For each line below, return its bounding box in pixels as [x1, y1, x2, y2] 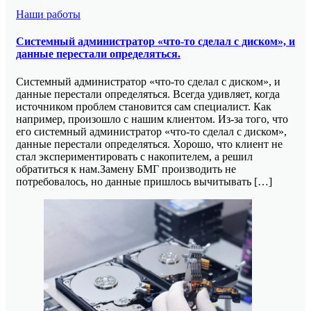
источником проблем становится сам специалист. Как [16, 100, 271, 112]
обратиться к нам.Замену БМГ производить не [16, 162, 236, 175]
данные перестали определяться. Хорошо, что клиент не [16, 137, 283, 150]
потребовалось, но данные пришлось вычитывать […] [16, 175, 272, 187]
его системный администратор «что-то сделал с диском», [16, 125, 287, 137]
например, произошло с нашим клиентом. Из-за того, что [16, 112, 288, 125]
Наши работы [16, 8, 81, 21]
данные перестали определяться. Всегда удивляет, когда [16, 87, 280, 100]
